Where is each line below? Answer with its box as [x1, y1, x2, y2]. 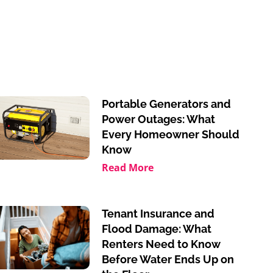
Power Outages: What [101, 113, 215, 126]
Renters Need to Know [101, 238, 221, 250]
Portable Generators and [101, 97, 231, 110]
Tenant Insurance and [101, 207, 214, 220]
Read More [101, 161, 154, 174]
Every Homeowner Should [101, 128, 239, 141]
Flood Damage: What [101, 222, 211, 235]
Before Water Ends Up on [101, 253, 234, 266]
